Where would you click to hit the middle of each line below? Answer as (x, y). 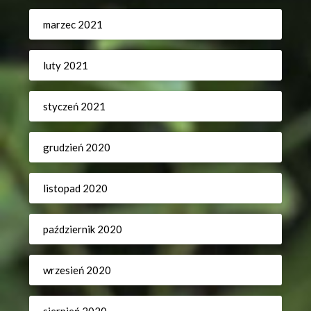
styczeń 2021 (75, 106)
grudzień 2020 (77, 147)
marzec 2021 (73, 24)
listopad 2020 (76, 188)
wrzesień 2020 (77, 270)
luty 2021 (66, 65)
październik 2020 (83, 229)
